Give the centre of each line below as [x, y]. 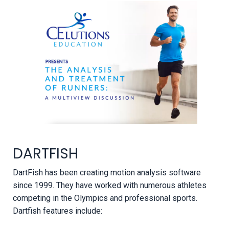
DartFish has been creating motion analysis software [107, 172]
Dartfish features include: [58, 211]
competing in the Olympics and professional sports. [105, 198]
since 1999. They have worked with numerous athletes [110, 185]
